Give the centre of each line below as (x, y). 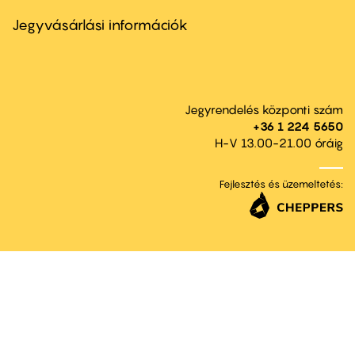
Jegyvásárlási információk (100, 25)
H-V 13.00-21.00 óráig (279, 143)
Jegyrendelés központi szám (264, 110)
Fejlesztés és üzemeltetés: (281, 184)
